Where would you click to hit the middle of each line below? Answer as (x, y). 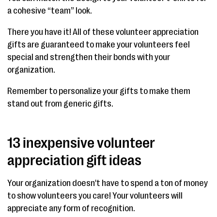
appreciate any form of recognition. (71, 208)
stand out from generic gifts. (60, 103)
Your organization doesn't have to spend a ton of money (108, 183)
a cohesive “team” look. (50, 10)
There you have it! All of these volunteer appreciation (103, 32)
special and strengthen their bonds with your (89, 57)
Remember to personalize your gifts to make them (99, 91)
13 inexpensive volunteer (81, 143)
